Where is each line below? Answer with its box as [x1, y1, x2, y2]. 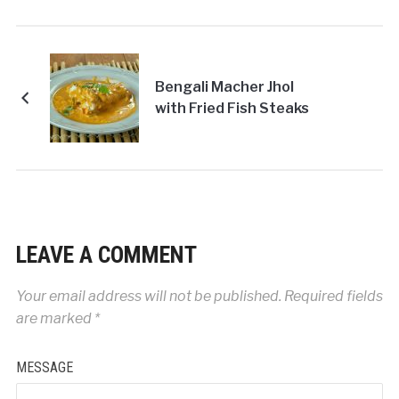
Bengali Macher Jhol [154, 78, 294, 96]
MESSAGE [15, 359, 73, 377]
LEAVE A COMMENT [15, 241, 197, 269]
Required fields [281, 288, 383, 305]
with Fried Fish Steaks [154, 100, 309, 118]
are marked [15, 310, 94, 328]
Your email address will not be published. [15, 288, 281, 305]
